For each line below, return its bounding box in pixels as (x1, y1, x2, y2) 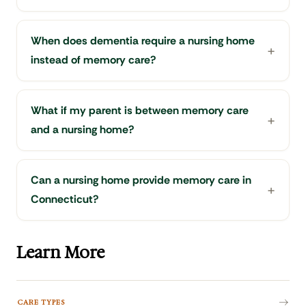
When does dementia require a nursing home (31, 33, 255, 48)
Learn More (16, 242, 105, 264)
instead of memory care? (31, 53, 156, 68)
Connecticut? (31, 192, 98, 207)
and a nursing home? (31, 122, 134, 137)
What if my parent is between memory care (31, 103, 249, 118)
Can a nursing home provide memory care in (31, 173, 251, 188)
